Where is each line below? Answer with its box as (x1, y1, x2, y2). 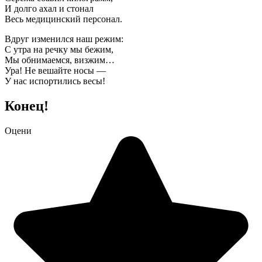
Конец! (5, 98, 49, 113)
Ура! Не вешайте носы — (5, 65, 106, 75)
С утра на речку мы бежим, (5, 44, 113, 54)
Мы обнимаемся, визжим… (5, 54, 115, 65)
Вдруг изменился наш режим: (5, 33, 123, 44)
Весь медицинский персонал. (5, 13, 122, 24)
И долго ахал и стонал (5, 3, 94, 13)
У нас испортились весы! (5, 75, 105, 86)
